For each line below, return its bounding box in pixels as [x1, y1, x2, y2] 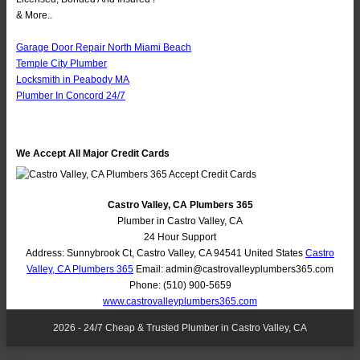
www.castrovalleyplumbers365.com [103, 296, 257, 308]
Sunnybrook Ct [67, 247, 132, 260]
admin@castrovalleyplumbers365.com [166, 264, 333, 276]
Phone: [129, 280, 163, 292]
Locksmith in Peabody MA [16, 74, 129, 86]
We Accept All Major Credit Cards [16, 148, 170, 160]
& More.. [16, 10, 52, 22]
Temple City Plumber [16, 58, 107, 70]
